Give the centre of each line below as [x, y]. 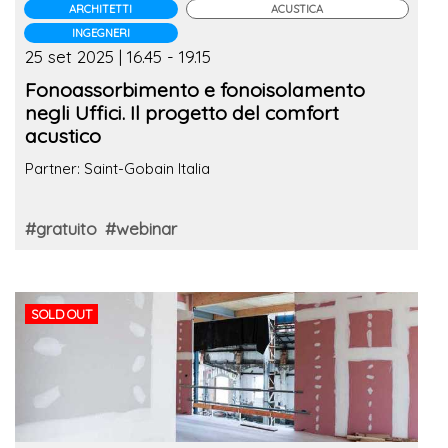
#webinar [141, 228]
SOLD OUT [62, 313]
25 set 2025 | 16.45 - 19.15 [118, 56]
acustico [63, 135]
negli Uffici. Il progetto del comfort [182, 112]
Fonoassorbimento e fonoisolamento [195, 89]
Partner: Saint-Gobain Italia [117, 168]
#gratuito [61, 228]
